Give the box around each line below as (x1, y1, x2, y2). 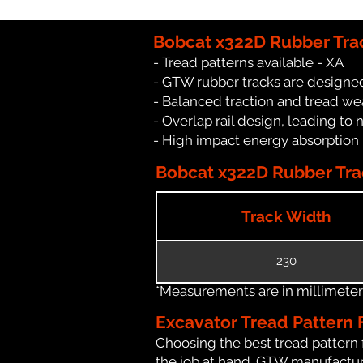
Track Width (241, 207, 331, 225)
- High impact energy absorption (153, 131, 359, 148)
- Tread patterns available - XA (153, 53, 344, 70)
